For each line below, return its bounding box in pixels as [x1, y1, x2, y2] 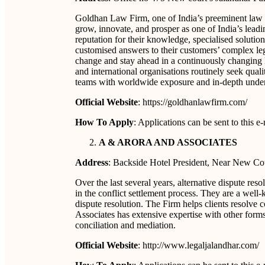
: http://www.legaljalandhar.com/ [138, 240, 259, 250]
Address [75, 157, 108, 167]
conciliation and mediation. [75, 220, 176, 230]
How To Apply [75, 117, 134, 127]
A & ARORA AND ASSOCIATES [99, 137, 237, 147]
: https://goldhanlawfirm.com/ [138, 97, 247, 107]
